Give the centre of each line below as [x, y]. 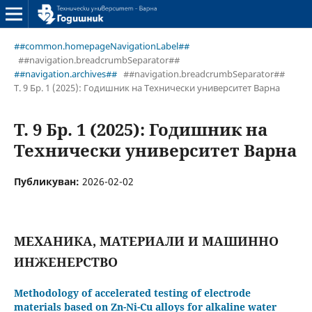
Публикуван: [48, 181]
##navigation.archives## [65, 73]
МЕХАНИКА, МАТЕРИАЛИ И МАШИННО [146, 241]
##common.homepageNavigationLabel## [101, 46]
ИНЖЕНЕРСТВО [65, 262]
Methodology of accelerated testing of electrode [132, 292]
